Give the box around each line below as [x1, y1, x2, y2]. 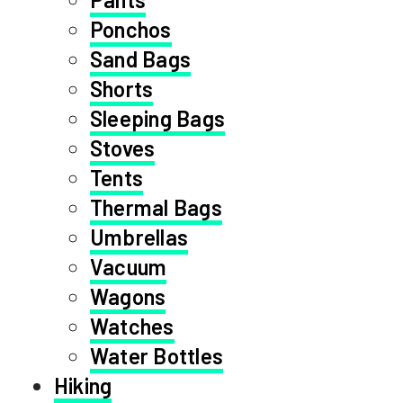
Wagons [90, 283, 166, 310]
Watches [90, 313, 175, 340]
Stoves [90, 135, 156, 162]
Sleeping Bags [90, 105, 226, 132]
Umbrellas [90, 224, 189, 251]
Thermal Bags [90, 194, 222, 221]
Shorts [90, 76, 154, 103]
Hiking [54, 372, 112, 399]
